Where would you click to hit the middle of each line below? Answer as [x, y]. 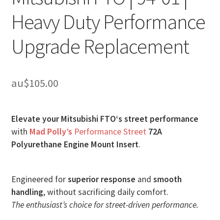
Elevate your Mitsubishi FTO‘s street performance [105, 119]
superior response [101, 179]
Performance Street [109, 132]
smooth [167, 179]
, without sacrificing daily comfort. [106, 192]
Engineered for [39, 179]
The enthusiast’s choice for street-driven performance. [105, 205]
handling [27, 192]
